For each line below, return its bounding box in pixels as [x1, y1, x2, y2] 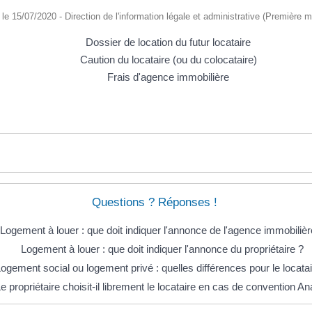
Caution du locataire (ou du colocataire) [79, 54, 257, 66]
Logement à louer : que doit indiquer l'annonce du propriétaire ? [21, 242, 304, 255]
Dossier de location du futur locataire [86, 36, 251, 49]
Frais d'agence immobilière [107, 71, 229, 84]
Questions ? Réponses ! [91, 195, 217, 209]
